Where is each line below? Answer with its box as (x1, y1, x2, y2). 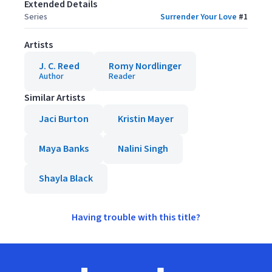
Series (24, 11, 47, 23)
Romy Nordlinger (109, 59, 182, 73)
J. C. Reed (39, 59, 80, 73)
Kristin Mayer (118, 112, 174, 126)
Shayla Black (39, 172, 93, 185)
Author (39, 70, 64, 83)
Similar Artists (24, 91, 85, 104)
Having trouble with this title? (72, 211, 200, 224)
